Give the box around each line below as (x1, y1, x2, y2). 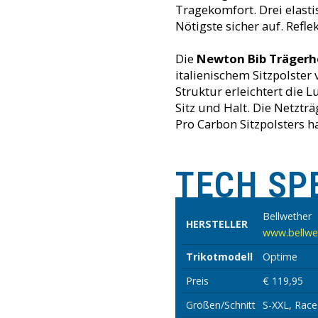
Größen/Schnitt (186, 298, 256, 312)
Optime (263, 250, 297, 263)
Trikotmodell (186, 250, 253, 263)
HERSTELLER (186, 217, 248, 231)
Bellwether (263, 209, 312, 223)
